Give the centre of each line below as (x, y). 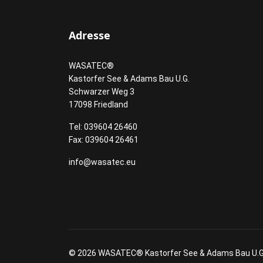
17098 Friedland (98, 104)
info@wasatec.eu (102, 162)
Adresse (90, 35)
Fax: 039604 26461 (104, 140)
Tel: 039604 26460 (103, 127)
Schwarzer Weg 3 (102, 92)
